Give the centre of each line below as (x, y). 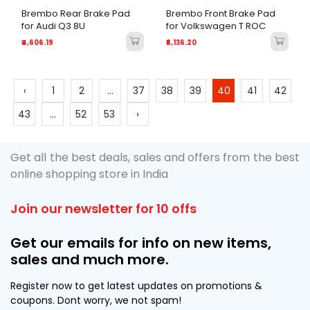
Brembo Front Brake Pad (221, 14)
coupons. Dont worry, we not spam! (96, 301)
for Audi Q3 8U (53, 26)
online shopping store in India (89, 174)
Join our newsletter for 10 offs (103, 209)
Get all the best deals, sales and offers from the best (155, 158)
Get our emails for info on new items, (141, 243)
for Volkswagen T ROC (216, 26)
